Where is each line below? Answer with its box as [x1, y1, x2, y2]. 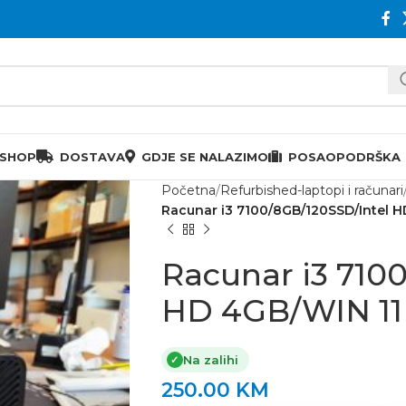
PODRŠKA [336, 149, 401, 164]
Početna [160, 182, 216, 198]
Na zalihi [182, 353, 238, 367]
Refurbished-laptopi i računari [219, 182, 403, 198]
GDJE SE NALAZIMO [141, 149, 268, 164]
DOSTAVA [60, 149, 125, 164]
